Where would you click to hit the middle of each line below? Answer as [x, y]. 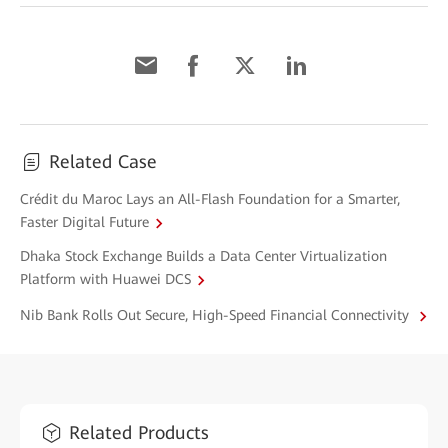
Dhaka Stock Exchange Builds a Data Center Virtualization [203, 255]
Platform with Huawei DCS [105, 279]
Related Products [139, 433]
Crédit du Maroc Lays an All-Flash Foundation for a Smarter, [210, 198]
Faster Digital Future [84, 222]
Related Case [103, 161]
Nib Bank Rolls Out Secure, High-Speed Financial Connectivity [216, 315]
